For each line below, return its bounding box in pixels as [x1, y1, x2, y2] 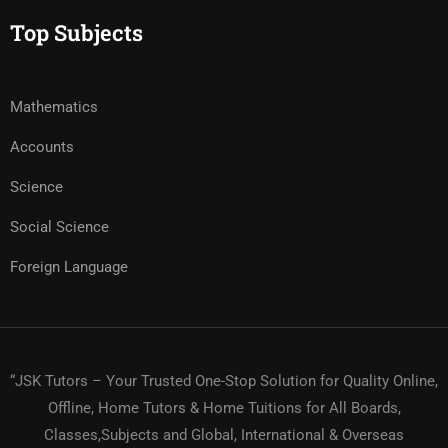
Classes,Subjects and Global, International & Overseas [44, 426, 404, 444]
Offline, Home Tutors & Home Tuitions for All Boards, [47, 399, 401, 417]
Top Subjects [10, 18, 143, 47]
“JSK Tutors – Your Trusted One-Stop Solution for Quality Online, [10, 372, 438, 390]
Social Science [10, 218, 109, 236]
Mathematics [10, 98, 98, 116]
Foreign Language [10, 258, 128, 276]
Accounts [10, 138, 74, 156]
